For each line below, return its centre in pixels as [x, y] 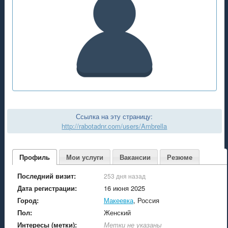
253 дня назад [124, 176]
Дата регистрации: [47, 188]
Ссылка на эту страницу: [115, 116]
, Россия [146, 200]
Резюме [179, 157]
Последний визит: [46, 176]
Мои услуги [84, 157]
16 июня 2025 [124, 188]
